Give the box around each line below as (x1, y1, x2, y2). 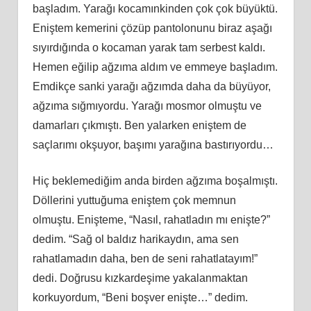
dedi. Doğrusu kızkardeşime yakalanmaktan (32, 271, 248, 284)
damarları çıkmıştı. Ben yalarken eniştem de (32, 119, 246, 131)
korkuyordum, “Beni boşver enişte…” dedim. (32, 291, 248, 303)
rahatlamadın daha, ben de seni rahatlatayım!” (32, 252, 258, 264)
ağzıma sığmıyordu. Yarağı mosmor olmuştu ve (32, 99, 262, 112)
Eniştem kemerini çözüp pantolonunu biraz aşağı (32, 22, 272, 34)
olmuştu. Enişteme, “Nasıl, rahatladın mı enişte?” (32, 213, 270, 226)
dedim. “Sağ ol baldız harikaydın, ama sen (32, 233, 239, 245)
